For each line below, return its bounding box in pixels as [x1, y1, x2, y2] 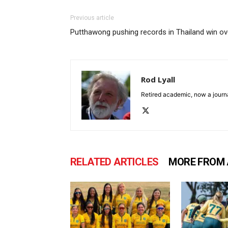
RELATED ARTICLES [70, 156, 159, 168]
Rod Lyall [141, 74, 175, 84]
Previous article [70, 14, 114, 21]
